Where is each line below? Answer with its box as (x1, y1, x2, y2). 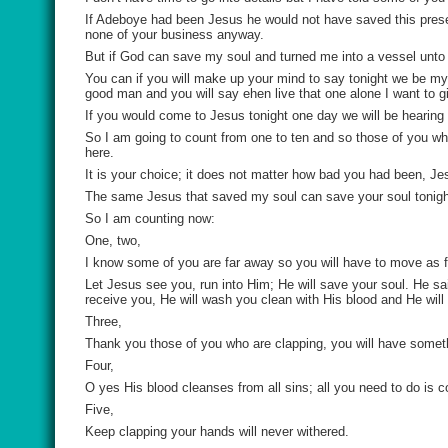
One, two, (85, 233, 141, 248)
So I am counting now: (85, 211, 215, 226)
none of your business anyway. (85, 27, 264, 42)
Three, (85, 314, 122, 329)
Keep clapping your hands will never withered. (85, 424, 349, 439)
